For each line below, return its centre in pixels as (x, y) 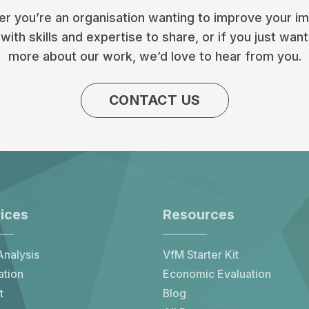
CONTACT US (154, 100)
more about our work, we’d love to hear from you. (154, 57)
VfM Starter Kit (201, 255)
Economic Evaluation (217, 274)
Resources (199, 215)
